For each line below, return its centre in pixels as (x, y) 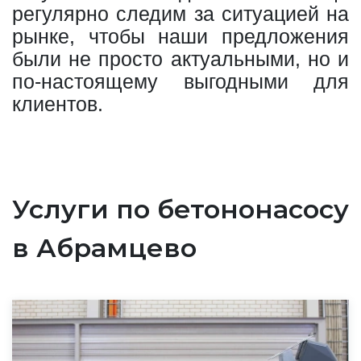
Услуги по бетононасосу (180, 209)
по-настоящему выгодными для (180, 81)
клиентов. (58, 104)
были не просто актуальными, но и (180, 58)
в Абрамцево (104, 247)
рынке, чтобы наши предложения (180, 36)
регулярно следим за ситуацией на (180, 13)
